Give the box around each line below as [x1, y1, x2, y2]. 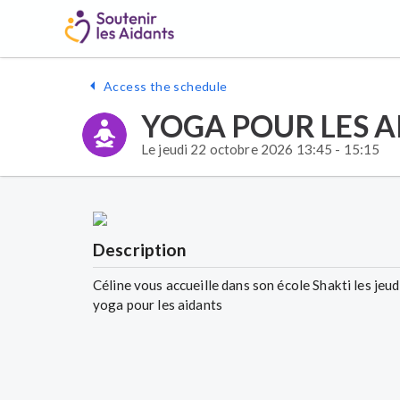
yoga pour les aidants [93, 296, 222, 312]
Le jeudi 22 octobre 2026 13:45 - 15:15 [141, 141, 380, 157]
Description [93, 239, 187, 260]
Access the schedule [104, 78, 228, 94]
